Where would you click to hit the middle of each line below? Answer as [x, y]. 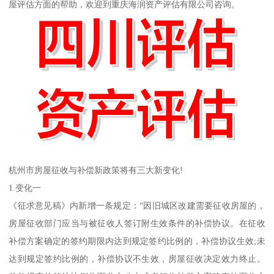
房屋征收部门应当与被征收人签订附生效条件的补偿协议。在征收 [137, 223]
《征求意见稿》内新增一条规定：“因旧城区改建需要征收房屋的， [137, 205]
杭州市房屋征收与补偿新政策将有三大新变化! [96, 170]
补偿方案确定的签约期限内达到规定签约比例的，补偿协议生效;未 [137, 241]
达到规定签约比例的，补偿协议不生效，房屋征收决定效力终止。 [137, 258]
